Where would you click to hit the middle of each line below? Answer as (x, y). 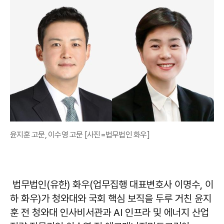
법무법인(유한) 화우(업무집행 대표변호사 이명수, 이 (112, 184)
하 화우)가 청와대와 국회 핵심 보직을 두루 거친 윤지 (111, 198)
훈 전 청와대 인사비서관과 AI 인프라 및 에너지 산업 (109, 212)
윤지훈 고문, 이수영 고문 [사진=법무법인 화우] (80, 134)
